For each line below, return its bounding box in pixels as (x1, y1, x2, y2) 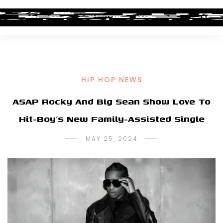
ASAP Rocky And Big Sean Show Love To (12, 95, 211, 108)
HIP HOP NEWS (81, 75, 142, 85)
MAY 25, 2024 (85, 134, 138, 143)
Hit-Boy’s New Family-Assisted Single (18, 112, 205, 125)
